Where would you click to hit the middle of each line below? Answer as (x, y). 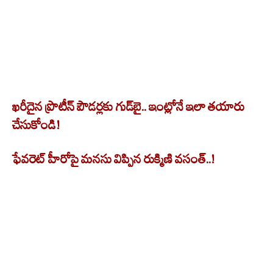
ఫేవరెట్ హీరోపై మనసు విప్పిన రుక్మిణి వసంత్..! (113, 159)
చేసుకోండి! (36, 125)
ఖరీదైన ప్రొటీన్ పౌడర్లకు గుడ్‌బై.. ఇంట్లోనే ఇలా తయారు (128, 107)
